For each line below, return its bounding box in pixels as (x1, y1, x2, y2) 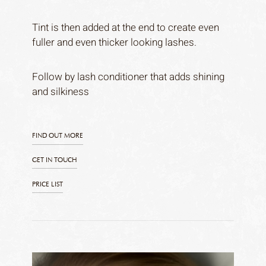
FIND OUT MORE (31, 131, 83, 140)
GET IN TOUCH (31, 156, 77, 164)
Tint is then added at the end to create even (31, 20, 219, 36)
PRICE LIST (31, 179, 63, 188)
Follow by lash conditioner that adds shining (31, 69, 224, 84)
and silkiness (31, 84, 89, 99)
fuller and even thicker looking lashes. (31, 35, 197, 50)
